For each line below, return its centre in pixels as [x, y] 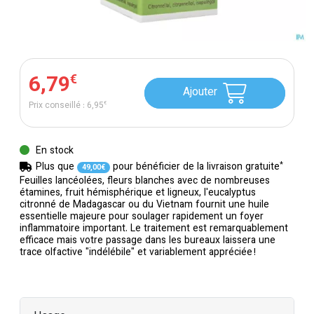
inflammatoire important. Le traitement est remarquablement [154, 229]
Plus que [56, 168]
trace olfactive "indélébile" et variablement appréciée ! [138, 253]
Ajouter [200, 93]
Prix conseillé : [58, 106]
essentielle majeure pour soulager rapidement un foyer [142, 217]
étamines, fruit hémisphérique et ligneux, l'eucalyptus [138, 193]
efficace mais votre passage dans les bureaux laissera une [148, 241]
